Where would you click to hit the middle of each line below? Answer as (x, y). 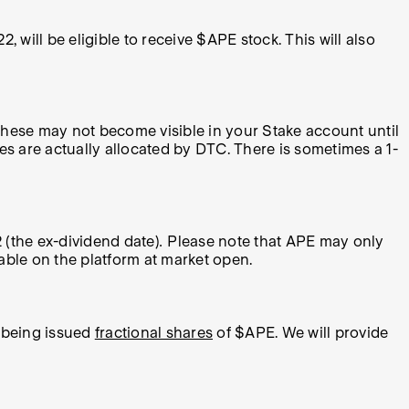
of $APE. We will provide (301, 333)
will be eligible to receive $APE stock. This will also (196, 39)
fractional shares (153, 333)
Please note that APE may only (276, 241)
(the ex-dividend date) (81, 241)
